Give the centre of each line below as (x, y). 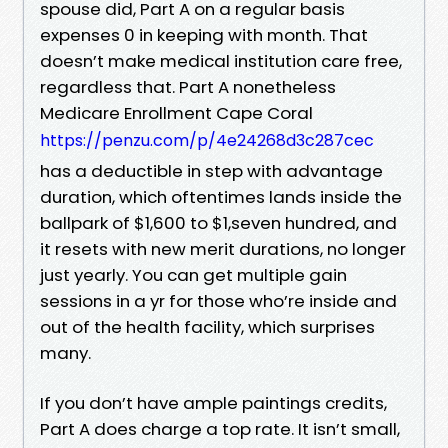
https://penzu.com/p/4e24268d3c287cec (207, 140)
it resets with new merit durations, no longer (223, 248)
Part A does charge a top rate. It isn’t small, (220, 428)
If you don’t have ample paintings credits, (213, 402)
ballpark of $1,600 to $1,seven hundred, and (218, 222)
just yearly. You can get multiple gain (193, 274)
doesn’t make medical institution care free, (221, 60)
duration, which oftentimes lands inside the (221, 196)
